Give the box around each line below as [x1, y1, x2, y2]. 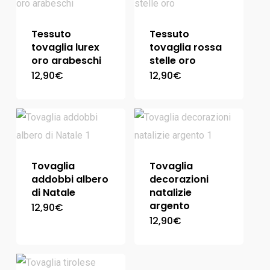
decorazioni [149, 172, 209, 186]
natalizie [149, 185, 192, 199]
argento [149, 198, 190, 213]
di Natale [31, 185, 75, 199]
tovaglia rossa [149, 40, 222, 54]
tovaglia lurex [31, 40, 99, 54]
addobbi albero [31, 172, 108, 186]
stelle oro [149, 53, 196, 67]
